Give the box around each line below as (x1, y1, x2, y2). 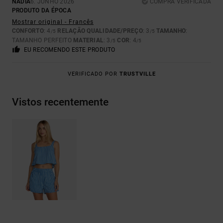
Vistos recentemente (12, 96, 109, 109)
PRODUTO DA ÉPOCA (12, 7, 71, 14)
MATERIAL (73, 37, 104, 44)
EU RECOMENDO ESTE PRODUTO (23, 46, 115, 54)
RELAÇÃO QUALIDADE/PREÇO (57, 27, 143, 35)
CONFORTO (12, 27, 44, 35)
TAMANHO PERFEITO (12, 37, 74, 44)
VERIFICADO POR (67, 71, 119, 78)
